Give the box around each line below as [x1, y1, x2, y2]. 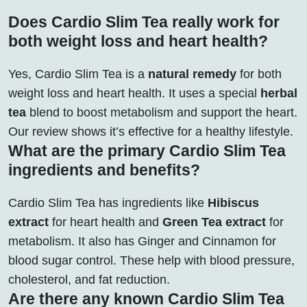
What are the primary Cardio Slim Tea [8, 141, 286, 160]
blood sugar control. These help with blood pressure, [8, 253, 295, 267]
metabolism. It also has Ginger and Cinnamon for [8, 234, 276, 248]
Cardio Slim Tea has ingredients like [8, 195, 208, 210]
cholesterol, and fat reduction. [8, 272, 170, 286]
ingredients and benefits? [8, 160, 200, 179]
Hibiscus [208, 195, 259, 210]
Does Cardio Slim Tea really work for [8, 12, 280, 31]
